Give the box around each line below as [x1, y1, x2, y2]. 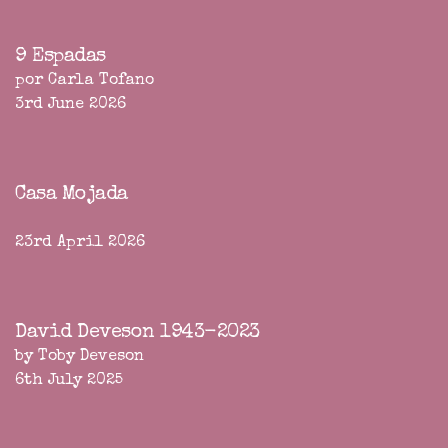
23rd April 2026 [15, 234, 145, 251]
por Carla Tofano [15, 72, 154, 89]
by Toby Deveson [15, 348, 144, 365]
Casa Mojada [15, 184, 128, 205]
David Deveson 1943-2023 [15, 322, 260, 343]
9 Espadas [15, 46, 106, 67]
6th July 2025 [15, 372, 123, 389]
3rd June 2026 [15, 96, 126, 113]
